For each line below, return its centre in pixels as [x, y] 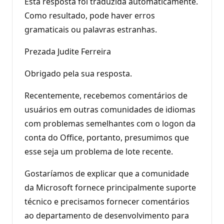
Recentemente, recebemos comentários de [106, 95]
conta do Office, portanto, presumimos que [107, 137]
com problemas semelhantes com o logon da [110, 123]
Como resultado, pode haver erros [90, 15]
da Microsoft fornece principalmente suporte [110, 187]
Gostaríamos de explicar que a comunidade [107, 173]
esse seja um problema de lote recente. [99, 151]
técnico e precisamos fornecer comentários [107, 201]
